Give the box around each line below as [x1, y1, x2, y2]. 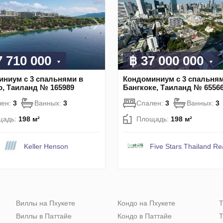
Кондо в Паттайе [117, 212, 172, 221]
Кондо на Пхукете [117, 199, 175, 208]
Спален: [136, 99, 165, 108]
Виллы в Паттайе [16, 212, 72, 221]
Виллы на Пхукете [16, 199, 75, 208]
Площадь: [136, 115, 171, 123]
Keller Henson [23, 142, 68, 151]
